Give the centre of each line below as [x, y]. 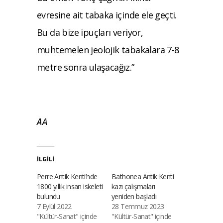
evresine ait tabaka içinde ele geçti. [107, 15]
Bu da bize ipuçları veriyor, [90, 32]
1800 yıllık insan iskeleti [70, 186]
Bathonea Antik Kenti [143, 176]
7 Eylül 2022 [54, 206]
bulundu [49, 196]
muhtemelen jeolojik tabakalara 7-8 [108, 50]
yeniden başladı [134, 196]
